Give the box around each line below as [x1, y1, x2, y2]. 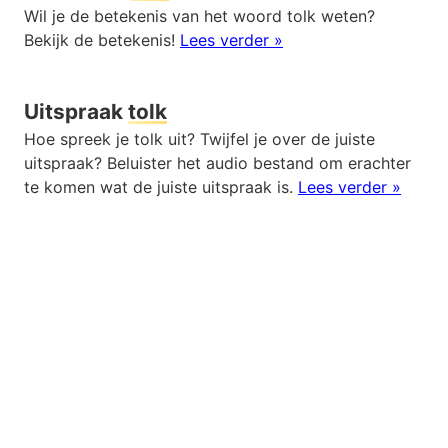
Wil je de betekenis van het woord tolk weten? [24, 5, 375, 26]
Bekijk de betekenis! [24, 29, 180, 50]
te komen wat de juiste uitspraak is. [24, 177, 298, 198]
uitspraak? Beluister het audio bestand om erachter [24, 153, 411, 174]
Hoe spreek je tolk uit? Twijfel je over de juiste [24, 129, 375, 150]
